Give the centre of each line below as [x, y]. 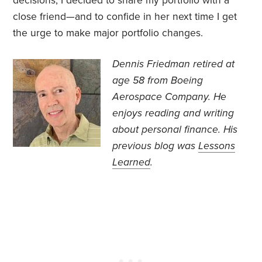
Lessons [217, 146]
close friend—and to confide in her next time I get [125, 17]
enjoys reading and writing [173, 113]
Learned [132, 163]
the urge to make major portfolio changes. [108, 33]
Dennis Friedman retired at [174, 64]
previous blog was [156, 146]
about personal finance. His [175, 130]
